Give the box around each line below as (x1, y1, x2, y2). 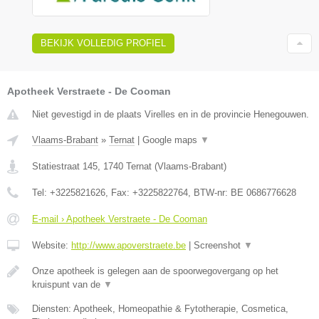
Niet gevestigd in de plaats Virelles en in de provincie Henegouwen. (32, 109, 309, 120)
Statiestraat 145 (32, 161, 98, 172)
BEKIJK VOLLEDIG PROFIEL (41, 38, 166, 49)
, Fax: (105, 187, 132, 199)
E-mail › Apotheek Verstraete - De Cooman (32, 214, 207, 225)
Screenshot (194, 240, 244, 251)
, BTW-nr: (188, 187, 231, 199)
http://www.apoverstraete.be (71, 240, 186, 251)
